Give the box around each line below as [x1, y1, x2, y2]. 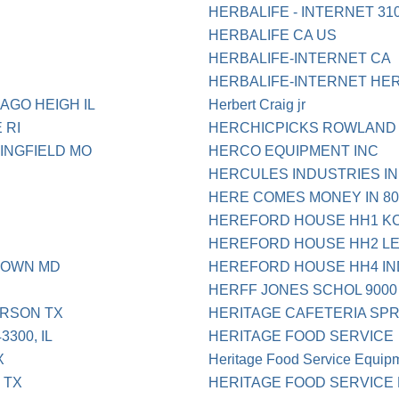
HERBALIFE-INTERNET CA [208, 51, 392, 67]
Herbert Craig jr [208, 97, 306, 113]
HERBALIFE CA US [208, 28, 338, 44]
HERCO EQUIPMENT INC [208, 143, 379, 159]
